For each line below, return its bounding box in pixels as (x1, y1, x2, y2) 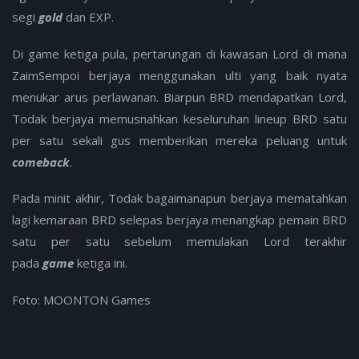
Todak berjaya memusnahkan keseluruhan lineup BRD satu (12, 110, 347, 127)
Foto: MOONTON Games (12, 292, 151, 308)
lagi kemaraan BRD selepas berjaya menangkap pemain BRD (12, 212, 347, 228)
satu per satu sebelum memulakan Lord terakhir (12, 233, 347, 250)
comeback (12, 153, 70, 170)
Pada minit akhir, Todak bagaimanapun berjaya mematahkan (12, 190, 347, 207)
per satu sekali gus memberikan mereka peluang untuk (12, 131, 347, 148)
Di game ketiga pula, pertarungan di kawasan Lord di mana (12, 45, 347, 62)
